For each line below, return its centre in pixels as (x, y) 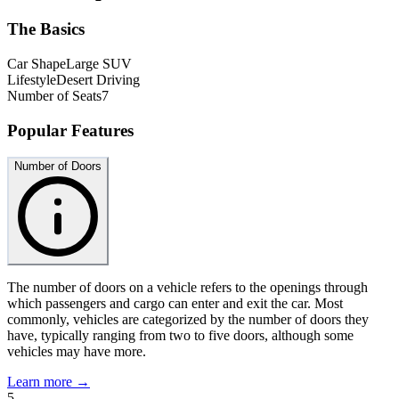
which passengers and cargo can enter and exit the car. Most (175, 304)
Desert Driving (98, 79)
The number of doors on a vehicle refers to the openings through (187, 288)
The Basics (46, 29)
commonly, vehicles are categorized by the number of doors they (188, 320)
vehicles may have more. (77, 352)
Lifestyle (32, 79)
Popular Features (70, 130)
